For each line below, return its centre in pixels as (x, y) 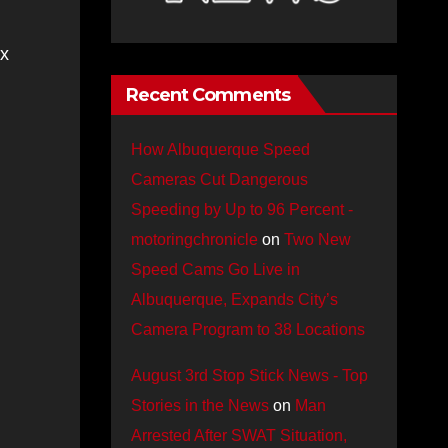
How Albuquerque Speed (220, 149)
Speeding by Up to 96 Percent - (241, 209)
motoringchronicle (194, 239)
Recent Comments (207, 95)
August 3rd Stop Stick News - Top (249, 375)
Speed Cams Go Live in (215, 269)
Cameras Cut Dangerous (219, 179)
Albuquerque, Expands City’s (234, 299)
